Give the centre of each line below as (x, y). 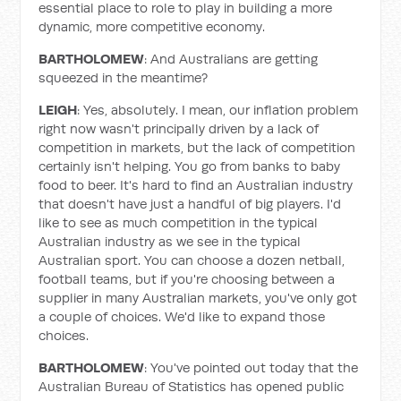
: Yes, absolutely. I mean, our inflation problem (218, 110)
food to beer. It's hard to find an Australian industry (196, 185)
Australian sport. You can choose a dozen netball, (192, 260)
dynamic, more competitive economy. (152, 26)
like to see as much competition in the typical (179, 222)
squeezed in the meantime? (124, 77)
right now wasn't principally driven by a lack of (179, 128)
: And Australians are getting (231, 59)
